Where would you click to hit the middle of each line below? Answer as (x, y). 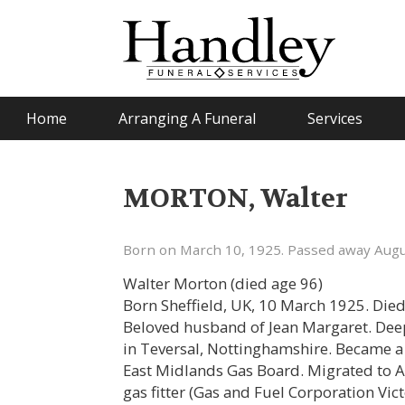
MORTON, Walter (236, 198)
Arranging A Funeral (187, 118)
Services (334, 118)
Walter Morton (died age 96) (223, 283)
